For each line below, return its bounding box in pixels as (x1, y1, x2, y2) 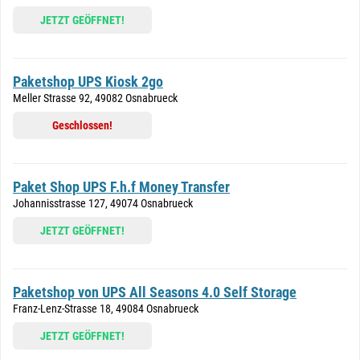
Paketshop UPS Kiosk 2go (13, 73, 163, 90)
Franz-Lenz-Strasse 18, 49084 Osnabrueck (13, 302, 198, 315)
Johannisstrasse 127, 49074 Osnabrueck (13, 197, 193, 210)
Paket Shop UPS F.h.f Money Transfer (13, 178, 230, 195)
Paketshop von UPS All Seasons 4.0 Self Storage (13, 284, 297, 301)
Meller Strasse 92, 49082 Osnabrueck (13, 92, 178, 104)
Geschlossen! (52, 119, 112, 132)
